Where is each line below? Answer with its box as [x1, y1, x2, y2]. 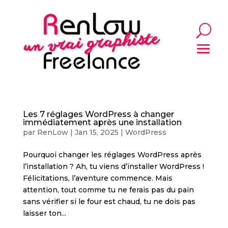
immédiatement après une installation [22, 118, 182, 128]
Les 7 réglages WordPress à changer [22, 109, 174, 120]
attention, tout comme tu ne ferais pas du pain [22, 185, 194, 195]
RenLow [37, 128, 68, 137]
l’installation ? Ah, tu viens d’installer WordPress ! [22, 162, 204, 172]
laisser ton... [22, 209, 66, 218]
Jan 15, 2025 [74, 128, 119, 137]
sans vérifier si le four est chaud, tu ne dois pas [22, 197, 195, 207]
